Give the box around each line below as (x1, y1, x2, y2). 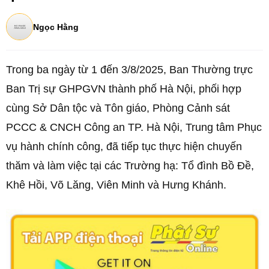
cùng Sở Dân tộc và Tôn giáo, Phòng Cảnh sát (6, 102, 230, 114)
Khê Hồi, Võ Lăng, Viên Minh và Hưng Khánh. (6, 179, 226, 191)
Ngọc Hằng (33, 22, 79, 32)
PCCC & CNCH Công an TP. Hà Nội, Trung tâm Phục (6, 121, 262, 133)
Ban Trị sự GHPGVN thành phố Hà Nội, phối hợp (6, 83, 241, 95)
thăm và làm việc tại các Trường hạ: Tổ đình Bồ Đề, (6, 160, 254, 172)
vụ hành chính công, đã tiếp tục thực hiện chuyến (6, 141, 242, 153)
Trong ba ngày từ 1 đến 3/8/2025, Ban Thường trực (6, 64, 253, 76)
